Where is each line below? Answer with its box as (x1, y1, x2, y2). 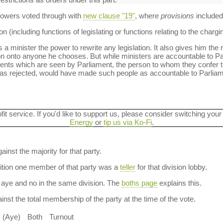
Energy (69, 118, 93, 126)
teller (119, 163, 135, 171)
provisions (160, 11, 194, 20)
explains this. (157, 179, 202, 187)
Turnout (49, 213, 74, 221)
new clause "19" (83, 11, 135, 20)
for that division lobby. (135, 163, 207, 171)
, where (134, 11, 161, 20)
